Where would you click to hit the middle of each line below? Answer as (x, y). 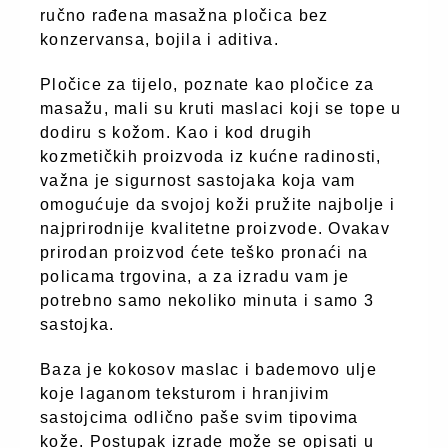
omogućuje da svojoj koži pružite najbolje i (218, 204)
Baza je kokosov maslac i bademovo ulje (208, 369)
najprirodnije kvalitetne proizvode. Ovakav (215, 228)
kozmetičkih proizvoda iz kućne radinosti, (211, 156)
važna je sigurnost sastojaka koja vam (198, 180)
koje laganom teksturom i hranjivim (184, 393)
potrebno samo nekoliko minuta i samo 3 (207, 300)
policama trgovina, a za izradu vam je (195, 276)
